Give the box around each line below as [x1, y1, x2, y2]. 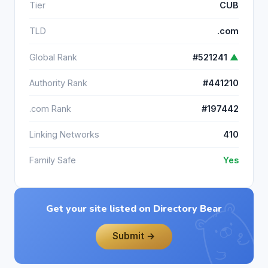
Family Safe [29, 155, 76, 166]
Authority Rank [29, 77, 87, 88]
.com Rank [29, 103, 71, 114]
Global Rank [29, 51, 77, 62]
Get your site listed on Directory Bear [46, 202, 222, 215]
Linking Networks [29, 129, 99, 140]
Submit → [112, 230, 156, 242]
